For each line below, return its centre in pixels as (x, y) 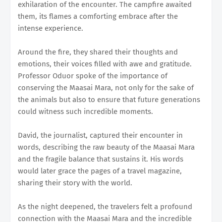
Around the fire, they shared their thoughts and (98, 52)
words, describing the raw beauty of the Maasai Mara (106, 147)
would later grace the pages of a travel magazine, (100, 171)
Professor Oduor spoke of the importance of (93, 76)
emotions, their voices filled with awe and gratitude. (105, 64)
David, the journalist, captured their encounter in (100, 135)
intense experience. (51, 28)
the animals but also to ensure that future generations (109, 99)
